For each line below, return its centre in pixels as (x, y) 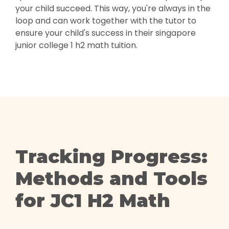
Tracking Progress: (111, 156)
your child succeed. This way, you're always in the (113, 8)
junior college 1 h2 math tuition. (76, 45)
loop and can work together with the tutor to (106, 21)
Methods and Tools (111, 178)
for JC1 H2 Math (93, 200)
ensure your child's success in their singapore (106, 33)
